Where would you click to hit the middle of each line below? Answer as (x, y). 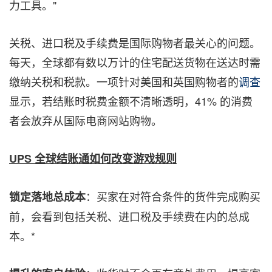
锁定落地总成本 (47, 197)
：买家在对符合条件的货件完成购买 (173, 196)
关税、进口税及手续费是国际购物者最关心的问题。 (135, 42)
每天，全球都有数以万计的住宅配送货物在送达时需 (135, 62)
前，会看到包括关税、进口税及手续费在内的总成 (129, 216)
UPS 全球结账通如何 (60, 158)
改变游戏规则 (144, 158)
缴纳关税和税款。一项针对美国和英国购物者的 (124, 81)
